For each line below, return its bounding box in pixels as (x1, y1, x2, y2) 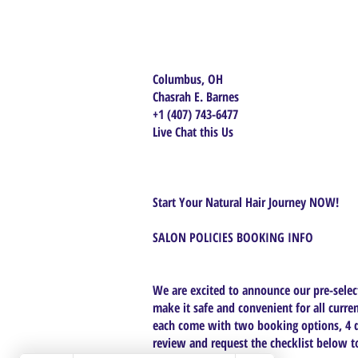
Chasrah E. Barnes (153, 88, 239, 105)
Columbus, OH (153, 70, 223, 88)
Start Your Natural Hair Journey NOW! (153, 193, 339, 211)
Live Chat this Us (153, 123, 237, 141)
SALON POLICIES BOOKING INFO (153, 229, 313, 246)
